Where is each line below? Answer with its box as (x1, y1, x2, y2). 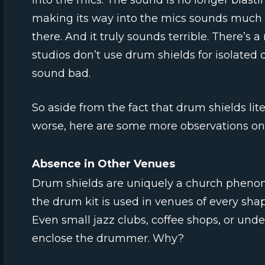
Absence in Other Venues (32, 157, 175, 171)
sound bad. (32, 67, 91, 80)
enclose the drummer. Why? (32, 231, 184, 245)
